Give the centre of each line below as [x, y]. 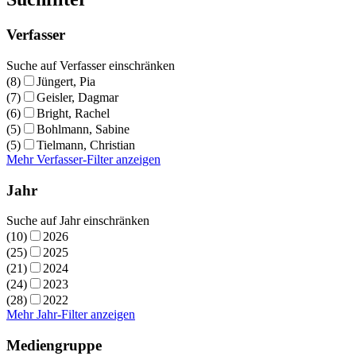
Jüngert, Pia [66, 81]
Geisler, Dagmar [77, 97]
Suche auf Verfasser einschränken [91, 65]
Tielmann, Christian [86, 145]
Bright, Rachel [73, 113]
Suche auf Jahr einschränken [78, 221]
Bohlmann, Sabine [83, 129]
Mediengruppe [54, 346]
